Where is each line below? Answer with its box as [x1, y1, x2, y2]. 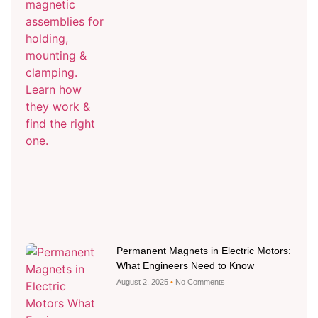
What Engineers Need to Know [116, 259, 254, 271]
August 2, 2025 [116, 277, 170, 286]
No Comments [172, 277, 225, 286]
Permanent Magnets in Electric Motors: [116, 244, 291, 256]
